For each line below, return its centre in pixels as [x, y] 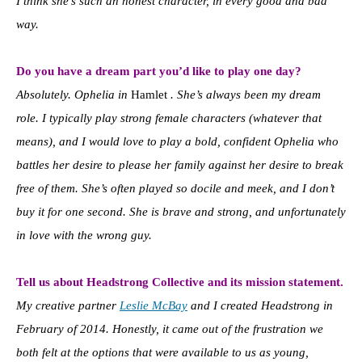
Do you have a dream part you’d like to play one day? [159, 71]
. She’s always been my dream [244, 94]
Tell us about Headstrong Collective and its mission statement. [180, 282]
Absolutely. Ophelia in [74, 94]
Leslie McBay [154, 305]
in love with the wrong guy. [84, 235]
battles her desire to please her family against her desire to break [180, 164]
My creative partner [68, 305]
